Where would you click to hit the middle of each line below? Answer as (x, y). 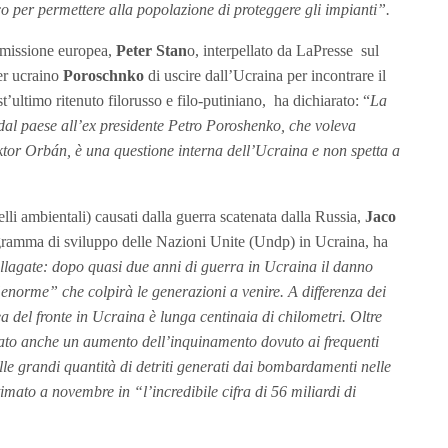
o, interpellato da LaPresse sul (283, 50)
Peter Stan (151, 50)
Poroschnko (103, 75)
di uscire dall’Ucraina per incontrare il (265, 75)
